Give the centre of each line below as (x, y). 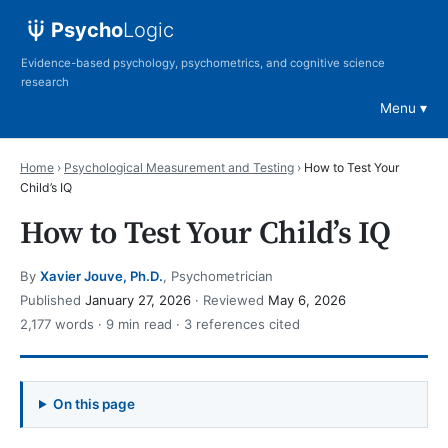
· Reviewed (229, 299)
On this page (94, 403)
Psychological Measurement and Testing (179, 168)
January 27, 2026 (138, 299)
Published (52, 299)
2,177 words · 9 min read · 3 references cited (160, 324)
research (44, 82)
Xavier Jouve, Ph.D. (101, 275)
